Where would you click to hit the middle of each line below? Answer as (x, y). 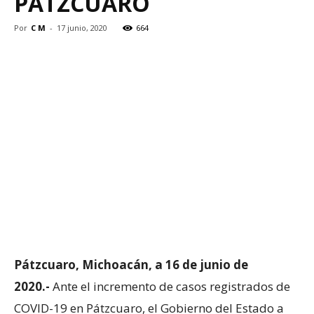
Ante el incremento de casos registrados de (171, 286)
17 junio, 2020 (82, 27)
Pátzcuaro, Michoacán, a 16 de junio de (131, 264)
